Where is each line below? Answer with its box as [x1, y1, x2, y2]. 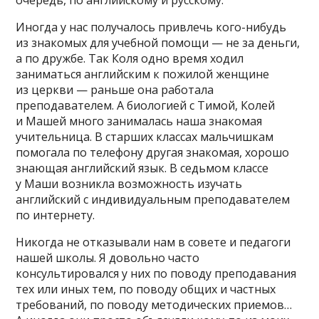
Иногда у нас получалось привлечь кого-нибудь [16, 19, 287, 35]
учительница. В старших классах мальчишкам [16, 128, 274, 145]
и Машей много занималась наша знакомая [16, 113, 263, 129]
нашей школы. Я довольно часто [16, 249, 200, 266]
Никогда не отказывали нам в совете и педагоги [16, 234, 291, 250]
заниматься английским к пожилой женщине [16, 66, 270, 82]
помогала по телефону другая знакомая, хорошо [16, 144, 290, 160]
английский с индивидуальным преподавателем [16, 191, 291, 207]
